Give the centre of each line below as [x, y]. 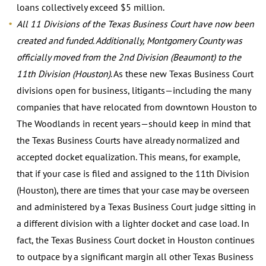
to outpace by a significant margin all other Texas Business [135, 256]
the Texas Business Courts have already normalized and [128, 140]
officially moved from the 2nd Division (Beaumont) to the [129, 57]
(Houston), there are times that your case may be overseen [133, 190]
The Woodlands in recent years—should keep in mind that [134, 123]
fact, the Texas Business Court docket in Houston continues [136, 240]
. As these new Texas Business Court [182, 73]
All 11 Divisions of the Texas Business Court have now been [135, 23]
